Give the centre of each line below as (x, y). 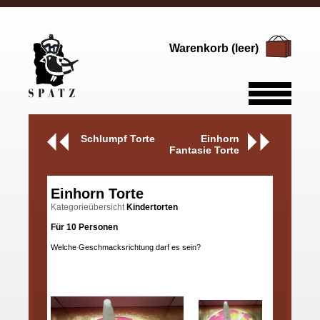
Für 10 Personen (84, 227)
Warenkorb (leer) (214, 48)
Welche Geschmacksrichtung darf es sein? (126, 247)
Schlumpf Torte (118, 139)
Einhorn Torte (97, 194)
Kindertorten (152, 207)
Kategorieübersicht (89, 207)
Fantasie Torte (204, 150)
